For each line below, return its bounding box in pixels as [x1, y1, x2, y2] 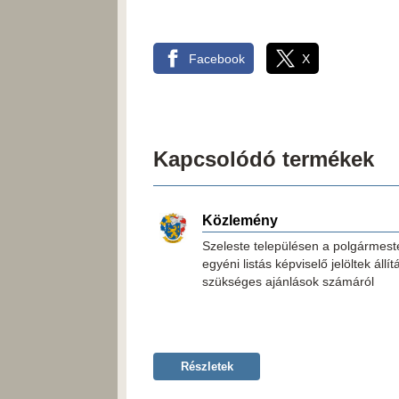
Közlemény [202, 213, 278, 228]
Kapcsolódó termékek [153, 147, 374, 171]
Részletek [180, 360, 233, 373]
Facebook [188, 51, 245, 66]
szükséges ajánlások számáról [202, 274, 374, 289]
